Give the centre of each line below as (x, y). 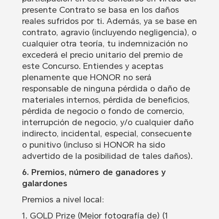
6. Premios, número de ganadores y (94, 172)
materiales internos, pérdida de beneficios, (106, 100)
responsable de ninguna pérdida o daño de (106, 89)
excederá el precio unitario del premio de (102, 55)
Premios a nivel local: (63, 200)
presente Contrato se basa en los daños (100, 10)
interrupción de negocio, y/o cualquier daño (108, 122)
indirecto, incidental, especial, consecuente (107, 134)
